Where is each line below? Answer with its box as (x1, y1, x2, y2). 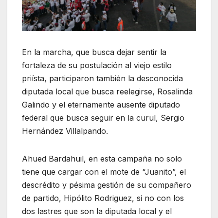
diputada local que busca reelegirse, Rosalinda (22, 86, 193, 96)
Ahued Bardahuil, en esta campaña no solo (22, 153, 182, 163)
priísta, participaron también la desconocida (22, 73, 183, 83)
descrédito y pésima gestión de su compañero (22, 180, 191, 190)
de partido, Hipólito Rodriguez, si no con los (22, 193, 184, 203)
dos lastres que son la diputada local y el (22, 206, 172, 216)
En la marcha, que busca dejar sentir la (22, 47, 166, 57)
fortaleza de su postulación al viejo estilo (22, 60, 172, 70)
